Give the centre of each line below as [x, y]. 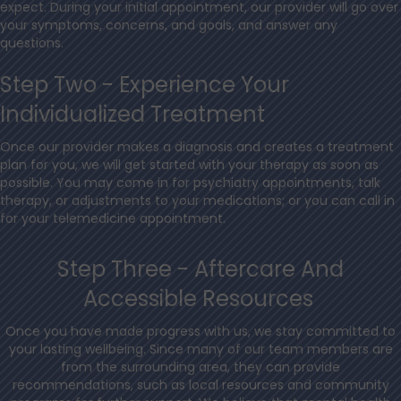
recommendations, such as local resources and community [200, 385]
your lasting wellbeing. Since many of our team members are [200, 350]
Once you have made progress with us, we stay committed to [200, 332]
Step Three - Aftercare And [200, 269]
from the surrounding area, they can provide [200, 367]
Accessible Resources [200, 299]
